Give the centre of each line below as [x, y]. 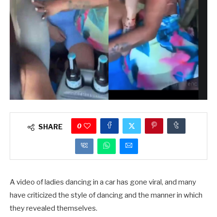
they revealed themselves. [54, 208]
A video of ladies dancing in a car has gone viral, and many [103, 182]
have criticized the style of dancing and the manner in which [106, 195]
